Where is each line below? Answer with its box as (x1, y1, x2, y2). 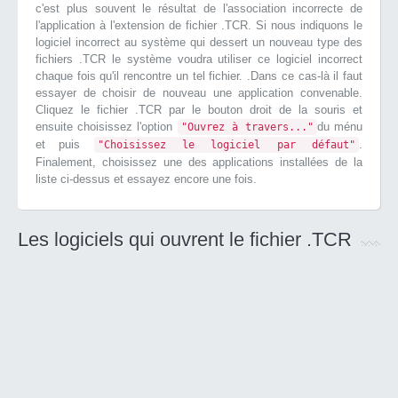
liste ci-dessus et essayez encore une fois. (36, 172, 257, 186)
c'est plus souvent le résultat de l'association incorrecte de (36, 2, 362, 15)
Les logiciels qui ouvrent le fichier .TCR (18, 228, 352, 251)
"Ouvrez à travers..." (180, 121, 314, 133)
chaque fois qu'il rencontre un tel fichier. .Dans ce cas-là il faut (36, 69, 362, 83)
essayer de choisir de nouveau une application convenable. (36, 86, 362, 99)
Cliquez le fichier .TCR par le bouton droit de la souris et (36, 103, 362, 116)
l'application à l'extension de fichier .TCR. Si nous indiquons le (36, 19, 362, 32)
